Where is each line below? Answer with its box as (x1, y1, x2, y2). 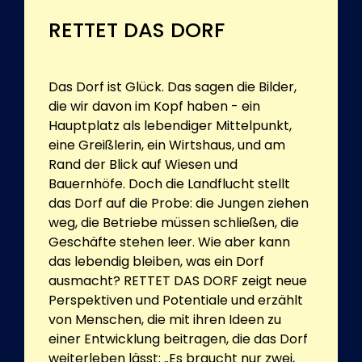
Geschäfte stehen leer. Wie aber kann (48, 232, 290, 251)
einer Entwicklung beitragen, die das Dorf (48, 329, 308, 348)
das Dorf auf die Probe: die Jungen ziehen (48, 193, 309, 213)
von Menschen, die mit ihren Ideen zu (48, 309, 281, 329)
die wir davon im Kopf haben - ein (48, 96, 260, 116)
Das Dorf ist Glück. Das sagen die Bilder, (48, 77, 297, 96)
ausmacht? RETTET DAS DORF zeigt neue (48, 271, 307, 290)
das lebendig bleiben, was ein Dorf (48, 251, 264, 271)
